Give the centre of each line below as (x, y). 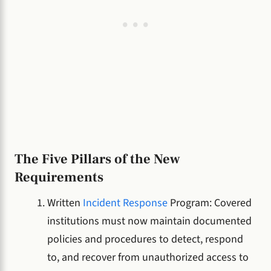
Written (65, 203)
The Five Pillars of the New (97, 159)
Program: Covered (210, 203)
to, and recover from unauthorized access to (148, 257)
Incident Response (125, 203)
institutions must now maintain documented (149, 221)
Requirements (59, 178)
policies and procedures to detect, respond (145, 239)
